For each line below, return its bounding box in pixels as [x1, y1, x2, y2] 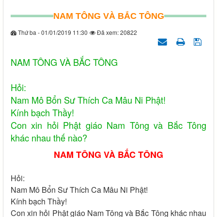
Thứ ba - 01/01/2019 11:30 [16, 28, 88, 37]
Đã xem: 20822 [95, 28, 137, 37]
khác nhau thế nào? [11, 131, 87, 144]
